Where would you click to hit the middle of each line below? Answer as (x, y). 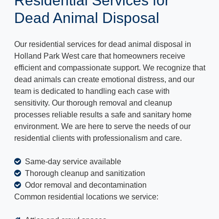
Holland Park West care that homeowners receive (100, 56)
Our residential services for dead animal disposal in (103, 44)
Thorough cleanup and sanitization (84, 173)
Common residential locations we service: (86, 197)
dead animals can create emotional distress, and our (104, 79)
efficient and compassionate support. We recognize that (110, 68)
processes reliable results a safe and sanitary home (103, 115)
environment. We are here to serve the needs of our (102, 126)
